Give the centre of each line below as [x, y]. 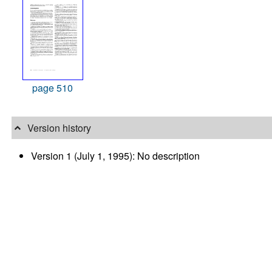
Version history [59, 128]
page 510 [53, 88]
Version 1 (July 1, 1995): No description [116, 155]
